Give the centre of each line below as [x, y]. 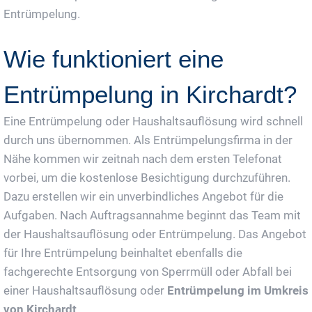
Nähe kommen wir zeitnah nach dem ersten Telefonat [143, 158]
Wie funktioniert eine [114, 58]
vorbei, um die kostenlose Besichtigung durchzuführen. [147, 177]
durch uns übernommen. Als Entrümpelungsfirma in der [148, 140]
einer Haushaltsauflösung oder [85, 290]
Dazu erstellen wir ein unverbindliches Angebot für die [143, 196]
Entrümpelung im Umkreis [238, 290]
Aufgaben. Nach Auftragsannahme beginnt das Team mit [152, 215]
